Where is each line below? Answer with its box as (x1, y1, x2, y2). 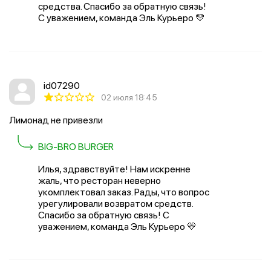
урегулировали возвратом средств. (38, 198, 193, 209)
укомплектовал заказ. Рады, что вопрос (38, 186, 209, 198)
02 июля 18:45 (101, 93, 157, 102)
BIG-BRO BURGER (38, 141, 114, 152)
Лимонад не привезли (9, 114, 103, 126)
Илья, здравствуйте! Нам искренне (38, 163, 191, 175)
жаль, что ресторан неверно (38, 175, 161, 186)
